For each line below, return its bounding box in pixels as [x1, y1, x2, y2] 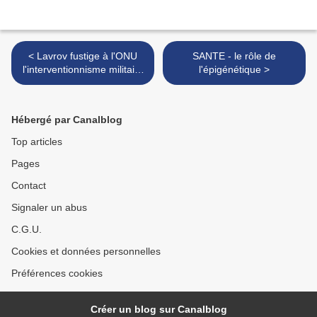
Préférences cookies [11, 267, 103, 279]
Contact [11, 180, 46, 191]
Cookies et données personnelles [11, 246, 161, 257]
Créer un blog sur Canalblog [90, 304, 227, 315]
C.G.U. [11, 224, 42, 235]
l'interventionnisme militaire [22, 64, 144, 75]
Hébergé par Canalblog [11, 114, 122, 125]
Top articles [11, 136, 62, 147]
